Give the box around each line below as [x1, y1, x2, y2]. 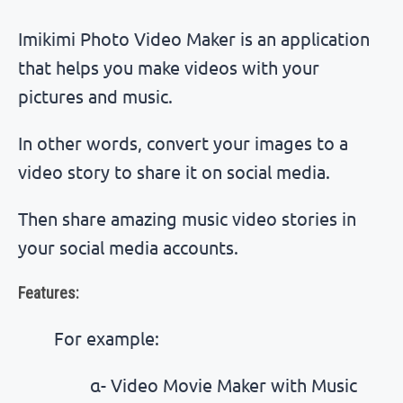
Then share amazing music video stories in [18, 206, 356, 229]
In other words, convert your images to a [18, 130, 348, 154]
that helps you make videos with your [18, 55, 319, 78]
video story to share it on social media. [18, 159, 330, 183]
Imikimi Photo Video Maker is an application [18, 26, 370, 49]
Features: [18, 282, 79, 302]
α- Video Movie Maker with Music [90, 372, 357, 396]
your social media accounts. [18, 235, 243, 258]
